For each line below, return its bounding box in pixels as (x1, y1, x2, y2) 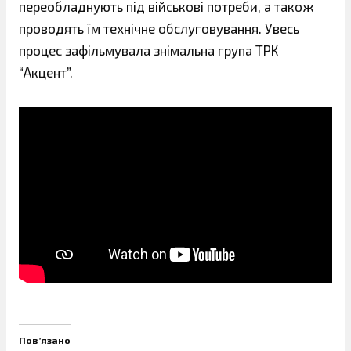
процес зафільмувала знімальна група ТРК (19, 42, 278, 58)
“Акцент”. (19, 64, 73, 80)
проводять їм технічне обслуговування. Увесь (19, 20, 299, 36)
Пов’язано (19, 335, 71, 346)
